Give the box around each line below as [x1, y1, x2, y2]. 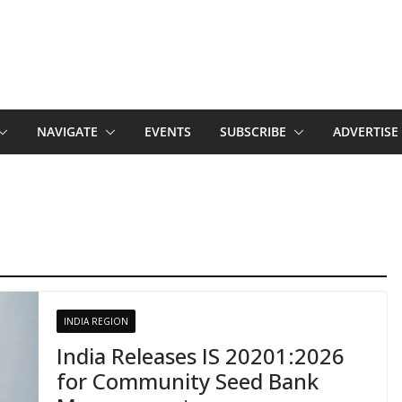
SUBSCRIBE [220, 123, 286, 140]
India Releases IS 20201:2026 [56, 341, 345, 371]
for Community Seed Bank [56, 366, 319, 396]
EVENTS [144, 123, 191, 140]
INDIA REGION [63, 315, 128, 328]
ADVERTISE [333, 123, 398, 140]
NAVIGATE [37, 123, 98, 140]
